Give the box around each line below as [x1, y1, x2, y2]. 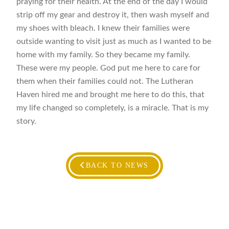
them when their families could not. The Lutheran [16, 77, 194, 86]
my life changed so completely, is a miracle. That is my [16, 104, 209, 112]
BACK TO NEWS [85, 161, 149, 169]
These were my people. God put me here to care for [16, 64, 201, 73]
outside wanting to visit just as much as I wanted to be [16, 37, 212, 46]
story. [16, 117, 37, 126]
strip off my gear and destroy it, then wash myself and [16, 11, 210, 19]
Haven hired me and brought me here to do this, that [16, 90, 205, 99]
